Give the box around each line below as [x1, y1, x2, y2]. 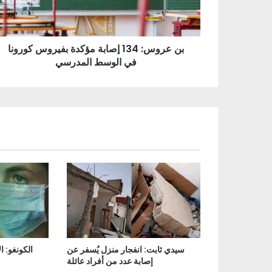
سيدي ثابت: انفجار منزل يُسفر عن [66, 243, 185, 256]
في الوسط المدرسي [55, 55, 137, 70]
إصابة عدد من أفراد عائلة [66, 255, 153, 268]
